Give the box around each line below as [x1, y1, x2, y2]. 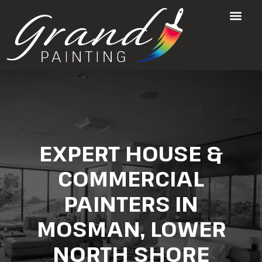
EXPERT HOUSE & [39, 139, 223, 168]
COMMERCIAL [58, 164, 204, 193]
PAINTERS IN [64, 189, 198, 218]
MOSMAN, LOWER [36, 214, 226, 243]
